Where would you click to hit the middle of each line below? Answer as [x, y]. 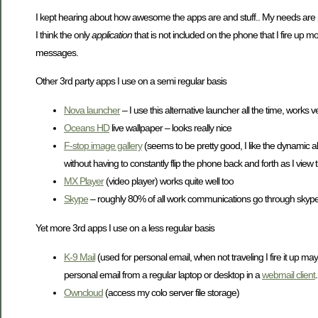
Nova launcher [92, 110]
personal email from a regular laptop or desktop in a [163, 274]
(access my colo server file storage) [171, 292]
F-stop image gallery [103, 145]
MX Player [84, 181]
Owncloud [83, 292]
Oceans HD [87, 127]
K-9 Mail [79, 257]
